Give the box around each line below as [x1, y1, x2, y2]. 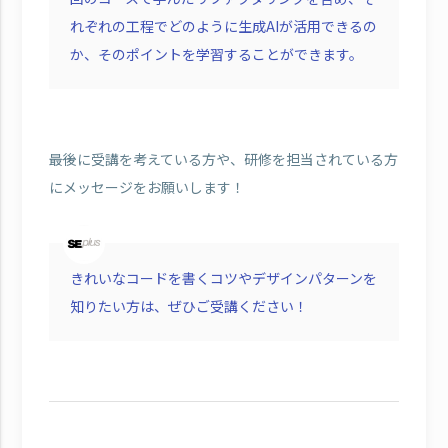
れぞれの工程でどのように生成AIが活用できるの [69, 15, 377, 36]
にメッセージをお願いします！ [48, 176, 245, 197]
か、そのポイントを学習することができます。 [69, 43, 363, 64]
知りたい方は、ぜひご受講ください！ [69, 295, 308, 316]
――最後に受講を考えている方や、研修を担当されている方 [48, 148, 398, 169]
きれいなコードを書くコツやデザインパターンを [69, 267, 377, 288]
